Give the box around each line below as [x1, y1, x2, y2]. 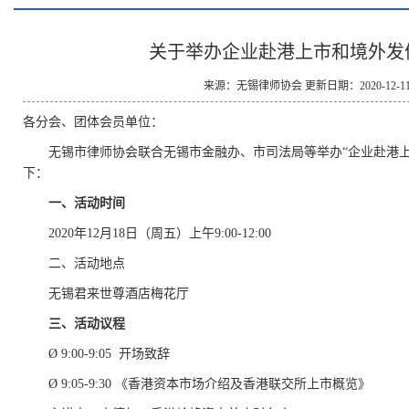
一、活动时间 [48, 196, 125, 210]
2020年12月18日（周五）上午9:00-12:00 [48, 226, 271, 240]
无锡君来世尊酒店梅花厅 [48, 287, 189, 300]
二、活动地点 [48, 257, 125, 270]
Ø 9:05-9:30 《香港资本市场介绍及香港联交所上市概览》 [48, 377, 371, 391]
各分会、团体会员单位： [23, 115, 163, 129]
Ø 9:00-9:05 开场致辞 [48, 347, 170, 361]
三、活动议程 [48, 317, 125, 330]
